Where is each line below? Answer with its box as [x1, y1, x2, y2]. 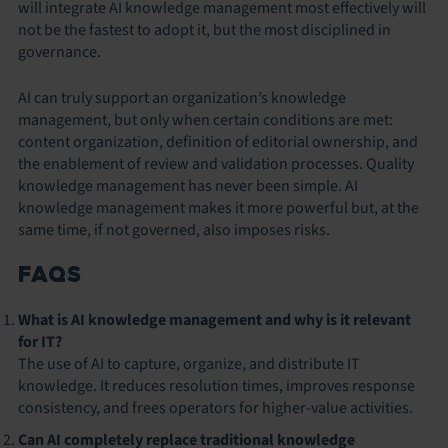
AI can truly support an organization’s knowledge [18, 86, 346, 109]
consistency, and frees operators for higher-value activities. [18, 396, 413, 419]
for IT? [18, 330, 62, 353]
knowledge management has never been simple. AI [18, 174, 358, 197]
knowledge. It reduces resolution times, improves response [18, 374, 415, 397]
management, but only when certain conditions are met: [18, 108, 393, 131]
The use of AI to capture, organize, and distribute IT [18, 352, 360, 375]
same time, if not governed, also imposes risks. [18, 218, 330, 241]
